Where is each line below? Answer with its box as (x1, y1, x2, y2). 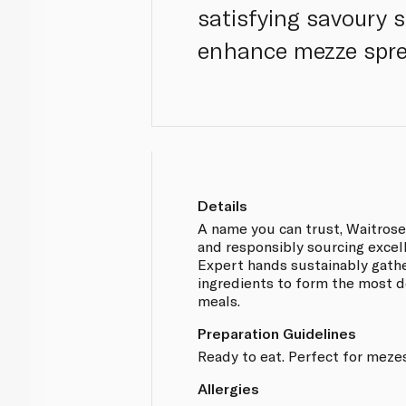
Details (198, 196, 248, 214)
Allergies (198, 379, 260, 397)
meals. (198, 291, 241, 309)
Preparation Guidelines (198, 324, 357, 342)
